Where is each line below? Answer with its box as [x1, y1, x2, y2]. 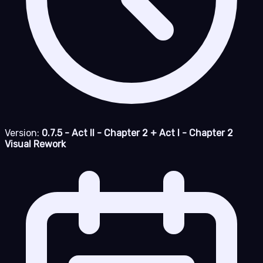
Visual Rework [5, 139, 66, 150]
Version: [5, 127, 42, 139]
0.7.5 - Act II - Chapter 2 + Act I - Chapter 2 [42, 127, 233, 139]
